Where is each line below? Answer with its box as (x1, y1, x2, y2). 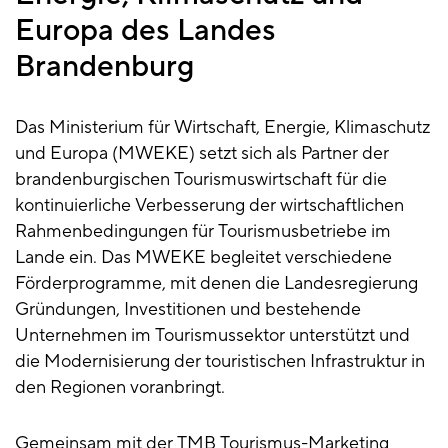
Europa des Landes (15, 11, 276, 51)
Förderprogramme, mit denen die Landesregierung (15, 272, 418, 296)
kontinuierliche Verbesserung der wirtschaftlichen (15, 194, 404, 218)
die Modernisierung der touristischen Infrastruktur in (15, 350, 425, 374)
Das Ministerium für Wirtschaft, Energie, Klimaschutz (15, 116, 430, 140)
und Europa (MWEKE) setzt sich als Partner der (15, 142, 389, 166)
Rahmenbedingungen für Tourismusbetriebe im (15, 220, 391, 244)
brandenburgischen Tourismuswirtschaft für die (15, 168, 387, 192)
